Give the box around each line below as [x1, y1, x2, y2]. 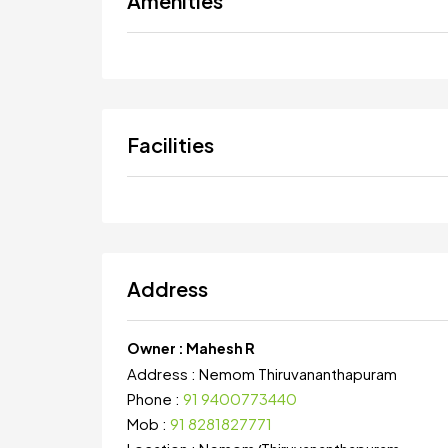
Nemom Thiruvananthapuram [199, 364, 397, 383]
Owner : [127, 339, 186, 357]
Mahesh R [186, 339, 255, 357]
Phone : [127, 389, 183, 408]
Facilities [127, 132, 214, 157]
